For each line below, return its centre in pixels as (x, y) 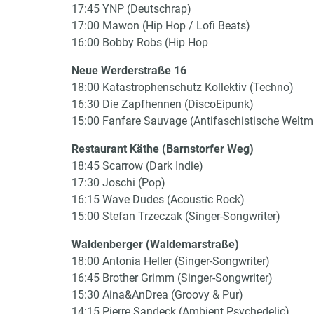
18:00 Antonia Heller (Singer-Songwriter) (171, 261)
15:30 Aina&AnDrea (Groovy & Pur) (157, 295)
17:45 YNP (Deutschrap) (131, 9)
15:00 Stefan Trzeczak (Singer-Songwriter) (176, 216)
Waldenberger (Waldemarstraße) (155, 244)
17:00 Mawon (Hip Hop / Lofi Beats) (161, 26)
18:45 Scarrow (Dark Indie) (137, 166)
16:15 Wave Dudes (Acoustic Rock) (158, 199)
